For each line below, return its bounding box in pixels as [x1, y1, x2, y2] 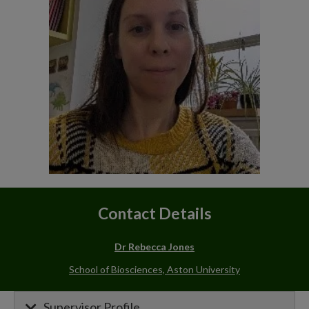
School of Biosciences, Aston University [69, 263, 240, 276]
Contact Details [97, 204, 212, 223]
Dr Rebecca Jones [114, 240, 195, 252]
